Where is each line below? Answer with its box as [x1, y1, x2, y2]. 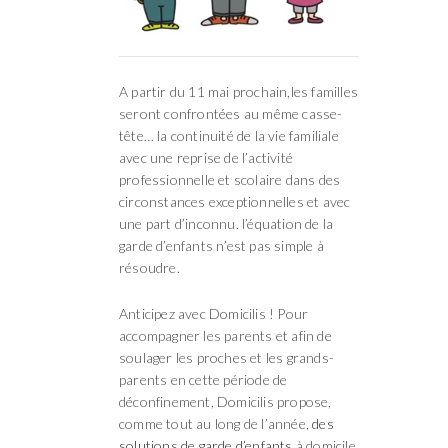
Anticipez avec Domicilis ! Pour [119, 304, 309, 322]
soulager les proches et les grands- [119, 348, 334, 366]
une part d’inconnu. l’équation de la [119, 214, 334, 232]
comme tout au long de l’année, [119, 414, 313, 432]
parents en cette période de [119, 370, 288, 388]
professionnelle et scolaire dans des [119, 170, 341, 188]
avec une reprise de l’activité [119, 148, 293, 166]
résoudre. [119, 258, 180, 276]
